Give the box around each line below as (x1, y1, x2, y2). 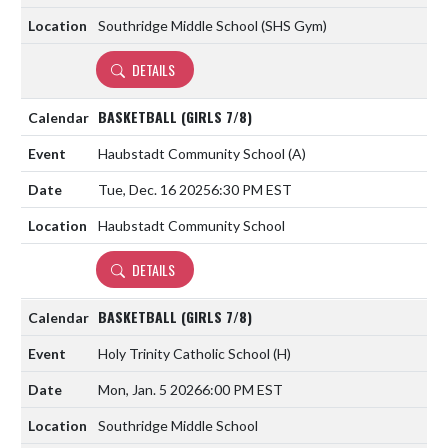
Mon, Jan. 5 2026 (98, 380, 202, 398)
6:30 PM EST (211, 180, 292, 198)
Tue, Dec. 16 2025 (98, 180, 211, 198)
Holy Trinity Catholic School (98, 344, 273, 362)
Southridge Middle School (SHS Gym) (98, 16, 327, 34)
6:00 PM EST (202, 380, 283, 398)
